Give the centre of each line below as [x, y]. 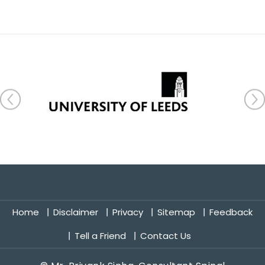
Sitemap [176, 212]
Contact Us [165, 235]
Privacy [128, 212]
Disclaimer [76, 212]
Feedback [231, 212]
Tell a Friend [100, 235]
